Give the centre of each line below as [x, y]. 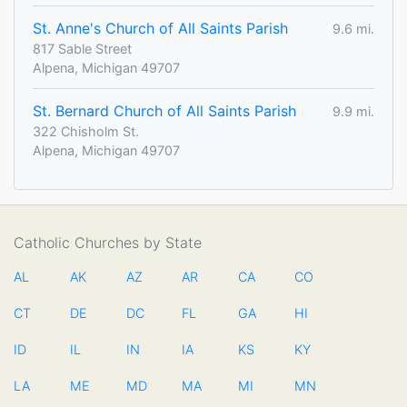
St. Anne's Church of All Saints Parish [160, 29]
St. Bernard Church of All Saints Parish [164, 111]
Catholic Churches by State [108, 243]
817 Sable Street [82, 49]
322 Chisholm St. [86, 132]
